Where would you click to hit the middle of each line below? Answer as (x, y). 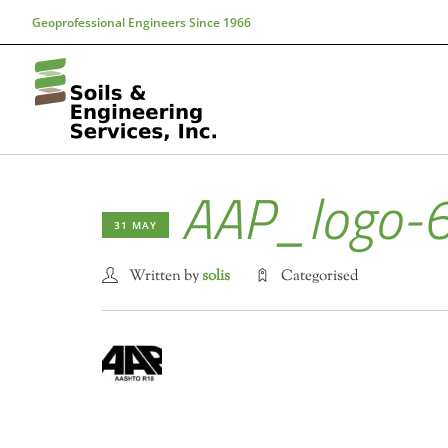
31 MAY (135, 225)
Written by (165, 276)
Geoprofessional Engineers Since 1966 (141, 22)
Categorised (319, 276)
